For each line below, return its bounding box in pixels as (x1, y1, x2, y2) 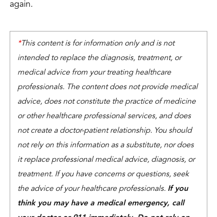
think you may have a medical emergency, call (17, 200, 184, 207)
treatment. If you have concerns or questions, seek (17, 170, 189, 178)
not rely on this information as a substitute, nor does (17, 141, 194, 149)
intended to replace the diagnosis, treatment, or (17, 54, 181, 62)
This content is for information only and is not (21, 40, 174, 47)
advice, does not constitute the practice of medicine (17, 98, 196, 106)
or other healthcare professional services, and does (17, 112, 191, 120)
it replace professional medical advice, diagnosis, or (17, 156, 195, 164)
